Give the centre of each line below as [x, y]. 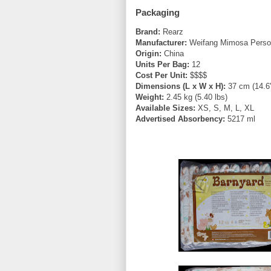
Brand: [148, 32]
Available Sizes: [165, 108]
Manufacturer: [161, 43]
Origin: [149, 54]
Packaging [158, 13]
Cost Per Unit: [162, 76]
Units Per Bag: [162, 65]
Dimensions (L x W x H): [181, 87]
